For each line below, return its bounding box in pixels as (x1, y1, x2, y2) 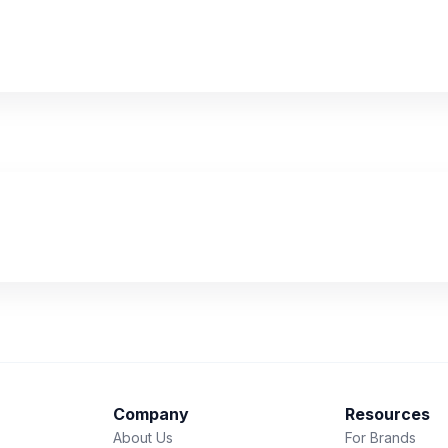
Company (112, 404, 189, 424)
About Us (112, 429, 173, 446)
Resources (345, 404, 431, 424)
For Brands (345, 429, 417, 446)
